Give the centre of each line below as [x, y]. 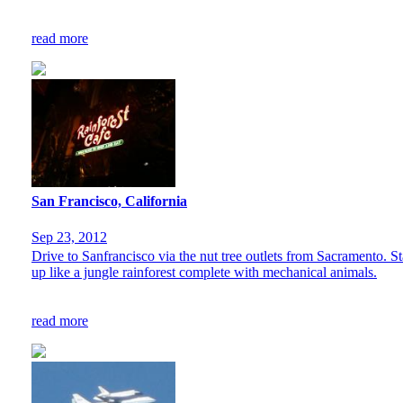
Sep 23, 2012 [69, 237]
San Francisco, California [109, 201]
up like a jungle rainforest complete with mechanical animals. [204, 272]
